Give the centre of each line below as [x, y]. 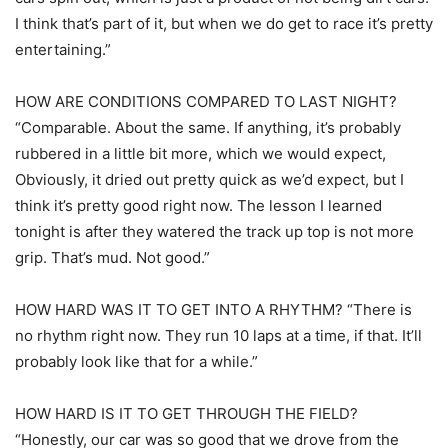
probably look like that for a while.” [136, 362]
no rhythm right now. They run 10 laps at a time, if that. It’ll [218, 336]
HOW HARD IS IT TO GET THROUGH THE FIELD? [186, 414]
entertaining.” [63, 50]
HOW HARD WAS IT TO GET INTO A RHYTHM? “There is [213, 310]
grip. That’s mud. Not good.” [112, 258]
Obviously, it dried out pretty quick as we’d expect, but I [209, 180]
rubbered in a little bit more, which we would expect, [200, 154]
